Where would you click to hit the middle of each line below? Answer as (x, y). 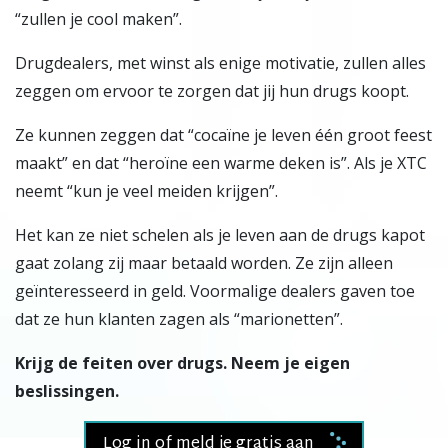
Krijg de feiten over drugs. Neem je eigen (182, 363)
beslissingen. (67, 391)
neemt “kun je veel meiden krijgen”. (146, 191)
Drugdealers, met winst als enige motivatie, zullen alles (220, 63)
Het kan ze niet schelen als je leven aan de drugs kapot (220, 235)
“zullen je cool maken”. (98, 19)
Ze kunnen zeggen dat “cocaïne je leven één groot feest (223, 135)
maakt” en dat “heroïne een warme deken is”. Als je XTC (221, 163)
